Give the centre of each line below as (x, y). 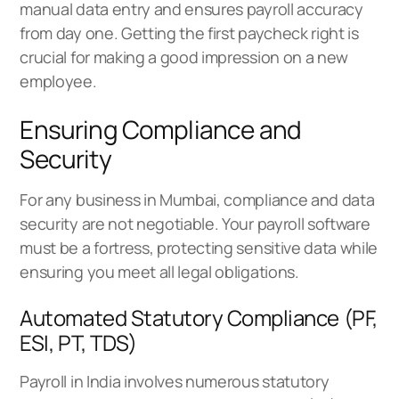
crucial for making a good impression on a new (184, 57)
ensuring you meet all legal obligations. (159, 271)
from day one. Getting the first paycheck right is (189, 33)
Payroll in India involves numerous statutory (175, 381)
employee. (58, 81)
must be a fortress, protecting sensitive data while (199, 247)
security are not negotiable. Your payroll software (195, 223)
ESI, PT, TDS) (78, 342)
